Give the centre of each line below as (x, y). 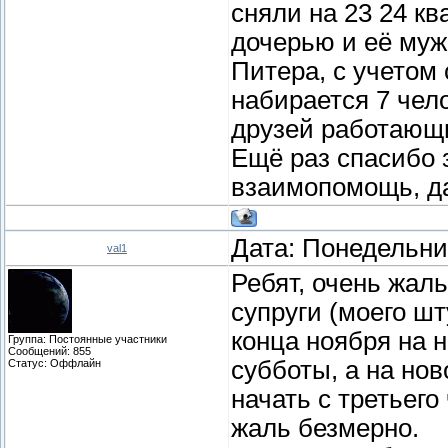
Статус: (29, 362)
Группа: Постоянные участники (87, 338)
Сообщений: (40, 350)
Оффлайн (75, 362)
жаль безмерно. (325, 427)
